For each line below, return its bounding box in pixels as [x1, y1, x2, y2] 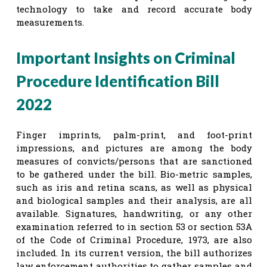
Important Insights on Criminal [16, 48, 235, 67]
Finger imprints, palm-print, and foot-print [16, 128, 252, 141]
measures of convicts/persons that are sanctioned [16, 154, 252, 167]
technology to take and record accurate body [16, 2, 252, 15]
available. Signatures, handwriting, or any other [16, 207, 252, 219]
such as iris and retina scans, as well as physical [16, 181, 252, 193]
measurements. [16, 15, 84, 28]
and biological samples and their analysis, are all [16, 194, 252, 206]
